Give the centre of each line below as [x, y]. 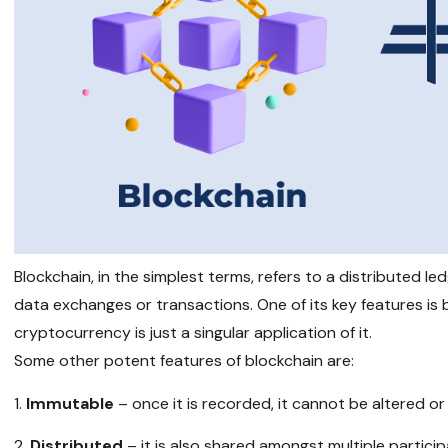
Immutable [70, 404]
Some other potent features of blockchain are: [184, 361]
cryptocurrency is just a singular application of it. [193, 333]
